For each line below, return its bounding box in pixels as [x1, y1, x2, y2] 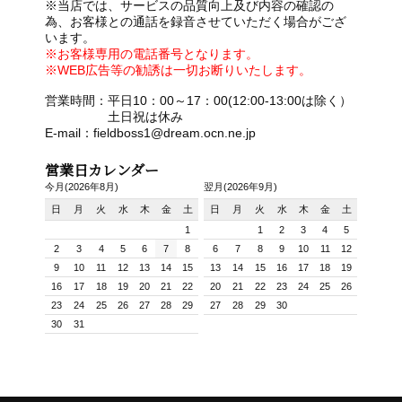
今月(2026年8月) [45, 180, 118, 192]
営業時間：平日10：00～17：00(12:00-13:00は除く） [45, 92, 352, 108]
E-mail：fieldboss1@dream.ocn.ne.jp [45, 125, 256, 140]
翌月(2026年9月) [204, 180, 277, 192]
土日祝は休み [45, 109, 183, 124]
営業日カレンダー [45, 159, 159, 180]
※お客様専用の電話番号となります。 [45, 46, 258, 61]
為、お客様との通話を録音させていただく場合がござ [45, 13, 346, 29]
